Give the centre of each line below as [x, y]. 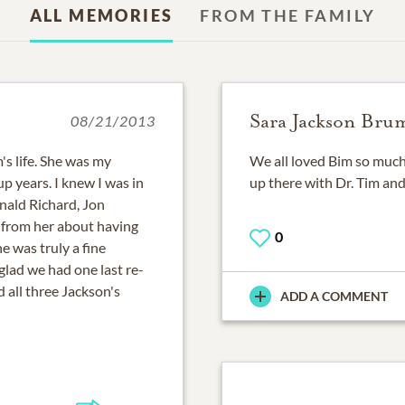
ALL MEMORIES [101, 15]
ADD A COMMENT [334, 297]
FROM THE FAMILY [288, 15]
